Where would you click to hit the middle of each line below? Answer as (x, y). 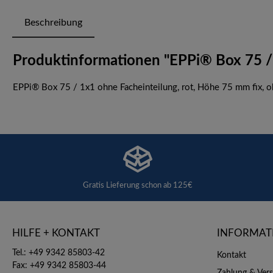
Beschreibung (53, 23)
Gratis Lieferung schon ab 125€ (137, 185)
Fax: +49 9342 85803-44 (59, 266)
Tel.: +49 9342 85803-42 (58, 253)
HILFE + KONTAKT (56, 233)
